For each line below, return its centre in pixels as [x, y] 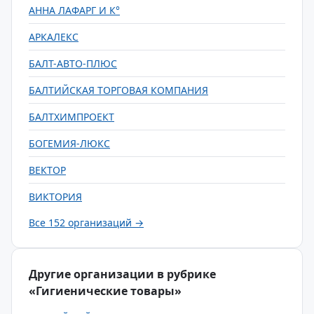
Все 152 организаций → [86, 223]
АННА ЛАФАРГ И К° [74, 10]
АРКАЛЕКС [54, 37]
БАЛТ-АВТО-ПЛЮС [73, 63]
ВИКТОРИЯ [55, 197]
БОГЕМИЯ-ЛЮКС [69, 143]
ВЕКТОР [47, 170]
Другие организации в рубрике [122, 274]
